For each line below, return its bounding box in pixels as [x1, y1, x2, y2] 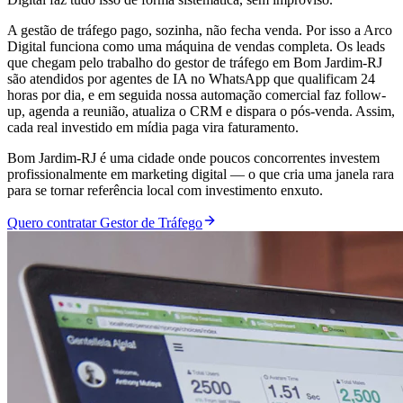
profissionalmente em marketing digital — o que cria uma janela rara [7, 166, 394, 182]
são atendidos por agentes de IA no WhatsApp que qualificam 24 [7, 70, 375, 86]
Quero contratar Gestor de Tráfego [7, 214, 202, 230]
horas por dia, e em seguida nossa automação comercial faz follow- [7, 86, 386, 103]
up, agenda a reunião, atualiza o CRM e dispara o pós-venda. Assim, [7, 103, 395, 119]
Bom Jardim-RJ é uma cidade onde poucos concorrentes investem [7, 149, 380, 166]
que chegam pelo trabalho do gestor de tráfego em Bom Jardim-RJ [7, 54, 382, 70]
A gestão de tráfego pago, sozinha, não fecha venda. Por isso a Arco [7, 22, 392, 38]
